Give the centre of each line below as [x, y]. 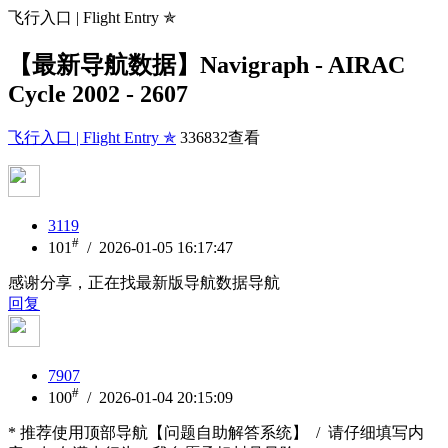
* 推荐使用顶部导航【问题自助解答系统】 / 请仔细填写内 [216, 433]
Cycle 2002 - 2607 [98, 93]
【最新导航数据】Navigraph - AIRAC [206, 64]
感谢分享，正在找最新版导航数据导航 [144, 283]
